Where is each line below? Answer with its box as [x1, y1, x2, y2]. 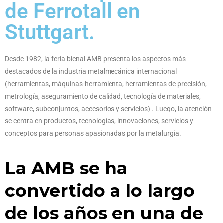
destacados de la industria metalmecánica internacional [5, 67, 177, 75]
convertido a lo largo [5, 179, 195, 201]
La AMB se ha [5, 157, 127, 179]
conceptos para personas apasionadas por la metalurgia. [5, 129, 183, 137]
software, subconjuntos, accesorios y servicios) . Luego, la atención [5, 104, 212, 112]
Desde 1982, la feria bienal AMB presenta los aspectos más [5, 54, 186, 63]
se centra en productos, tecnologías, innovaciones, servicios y [5, 116, 193, 125]
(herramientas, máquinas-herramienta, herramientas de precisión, [5, 79, 207, 88]
